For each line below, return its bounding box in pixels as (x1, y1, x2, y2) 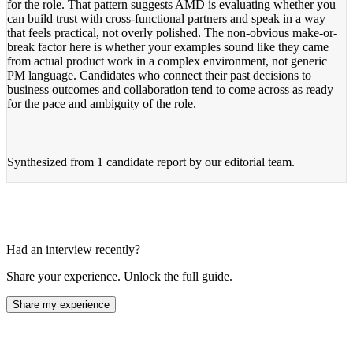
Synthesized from (7, 154, 97, 169)
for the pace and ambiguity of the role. (7, 96, 196, 110)
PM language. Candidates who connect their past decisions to (7, 68, 311, 82)
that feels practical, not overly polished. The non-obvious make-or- (7, 25, 337, 39)
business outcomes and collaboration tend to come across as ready (7, 82, 333, 96)
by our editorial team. (186, 154, 295, 169)
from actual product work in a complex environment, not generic (7, 54, 327, 68)
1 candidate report (97, 154, 186, 169)
